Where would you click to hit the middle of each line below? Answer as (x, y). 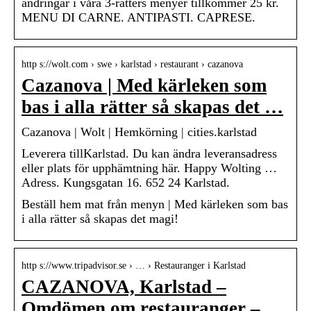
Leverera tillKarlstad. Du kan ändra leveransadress (149, 154)
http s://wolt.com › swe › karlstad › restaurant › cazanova (132, 65)
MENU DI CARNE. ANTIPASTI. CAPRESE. (138, 18)
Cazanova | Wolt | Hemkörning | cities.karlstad (139, 132)
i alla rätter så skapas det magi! (100, 219)
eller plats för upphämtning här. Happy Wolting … (149, 168)
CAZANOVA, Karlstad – (124, 287)
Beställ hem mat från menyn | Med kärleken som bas (155, 204)
